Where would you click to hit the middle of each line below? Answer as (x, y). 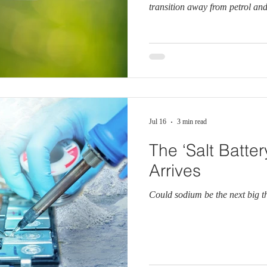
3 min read (192, 122)
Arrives (175, 170)
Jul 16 (158, 122)
